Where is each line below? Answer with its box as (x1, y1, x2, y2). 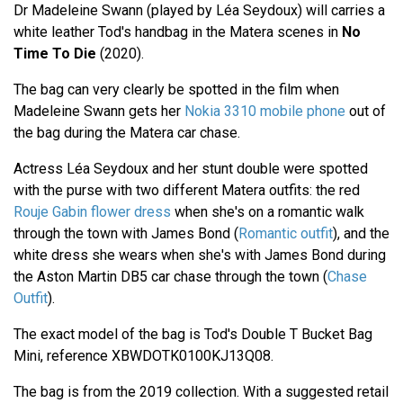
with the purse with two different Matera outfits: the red (13, 181, 360, 199)
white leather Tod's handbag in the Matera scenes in (13, 22, 342, 40)
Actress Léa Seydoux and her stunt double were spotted (13, 159, 368, 177)
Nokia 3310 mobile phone (184, 102, 345, 120)
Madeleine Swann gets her (13, 102, 184, 120)
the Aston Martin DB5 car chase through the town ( (13, 267, 327, 285)
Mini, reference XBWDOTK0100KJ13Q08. (13, 346, 273, 364)
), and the (333, 224, 390, 242)
